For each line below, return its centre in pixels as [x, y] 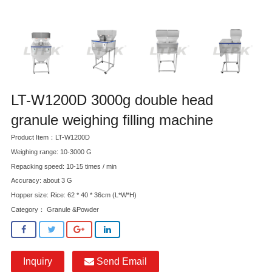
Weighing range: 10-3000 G [51, 151]
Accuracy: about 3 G [42, 181]
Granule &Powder [72, 209]
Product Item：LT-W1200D [50, 138]
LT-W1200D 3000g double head [112, 100]
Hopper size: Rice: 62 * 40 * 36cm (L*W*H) [74, 195]
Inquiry [38, 262]
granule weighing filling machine [112, 120]
